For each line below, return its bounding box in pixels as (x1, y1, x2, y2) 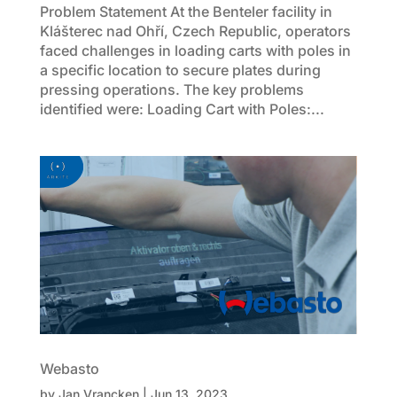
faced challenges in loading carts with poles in (39, 41, 351, 59)
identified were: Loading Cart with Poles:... (39, 99, 324, 118)
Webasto (39, 360, 99, 378)
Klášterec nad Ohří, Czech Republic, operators (39, 21, 351, 40)
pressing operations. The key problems (39, 80, 304, 98)
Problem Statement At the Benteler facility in (39, 2, 332, 20)
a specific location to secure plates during (39, 60, 321, 79)
